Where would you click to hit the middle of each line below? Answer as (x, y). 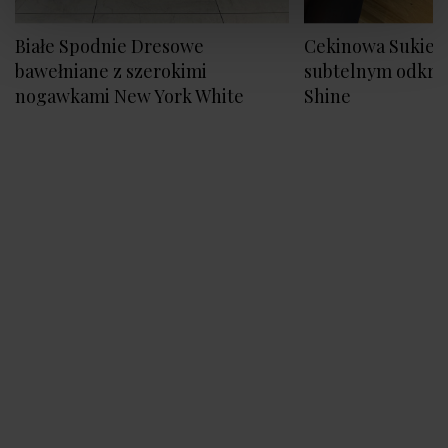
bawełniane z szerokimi (111, 71)
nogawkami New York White (129, 96)
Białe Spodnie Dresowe (109, 46)
